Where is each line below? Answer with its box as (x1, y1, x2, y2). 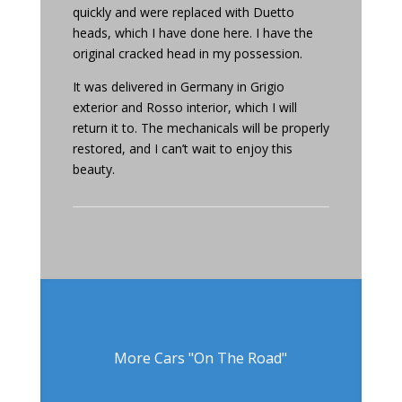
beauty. (72, 160, 115, 178)
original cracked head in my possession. (72, 44, 302, 62)
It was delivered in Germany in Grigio (72, 77, 284, 95)
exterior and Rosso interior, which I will (72, 98, 297, 116)
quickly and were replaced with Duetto (72, 3, 294, 21)
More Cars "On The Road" (114, 347, 288, 368)
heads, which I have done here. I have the (72, 23, 313, 41)
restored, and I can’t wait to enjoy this (72, 139, 293, 157)
